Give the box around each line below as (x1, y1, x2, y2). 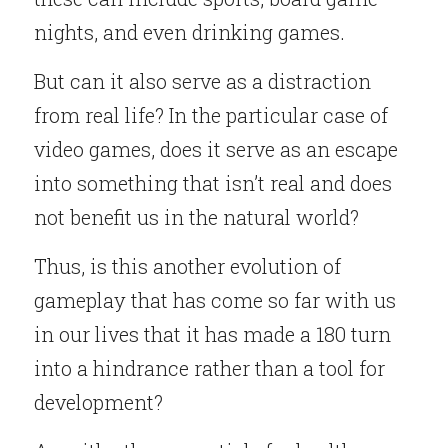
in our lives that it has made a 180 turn (34, 321, 391, 348)
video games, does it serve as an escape (34, 136, 398, 163)
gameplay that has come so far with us (34, 287, 396, 314)
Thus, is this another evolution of (34, 253, 341, 280)
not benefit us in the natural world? (34, 204, 359, 231)
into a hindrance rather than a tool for (34, 355, 385, 382)
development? (34, 389, 163, 416)
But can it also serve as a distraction (34, 68, 371, 95)
